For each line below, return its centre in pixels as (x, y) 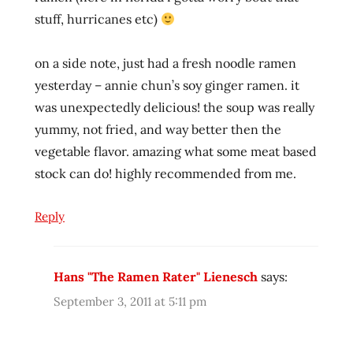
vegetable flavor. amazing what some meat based (176, 152)
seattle (39, 257)
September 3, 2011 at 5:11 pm (130, 301)
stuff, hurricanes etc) (98, 19)
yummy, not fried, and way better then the (158, 130)
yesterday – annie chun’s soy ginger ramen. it (167, 85)
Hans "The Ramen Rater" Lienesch (156, 277)
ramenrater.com (64, 98)
